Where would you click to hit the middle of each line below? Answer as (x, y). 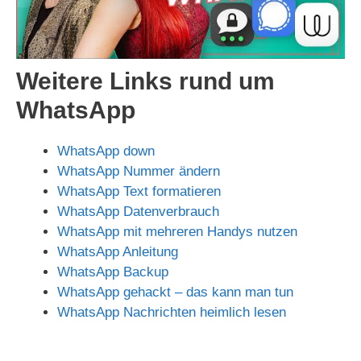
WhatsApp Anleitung (118, 251)
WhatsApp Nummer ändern (139, 171)
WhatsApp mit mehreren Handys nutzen (177, 231)
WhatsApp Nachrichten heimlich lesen (172, 312)
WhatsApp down (106, 151)
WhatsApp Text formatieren (139, 191)
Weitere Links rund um (145, 81)
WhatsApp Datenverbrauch (138, 211)
